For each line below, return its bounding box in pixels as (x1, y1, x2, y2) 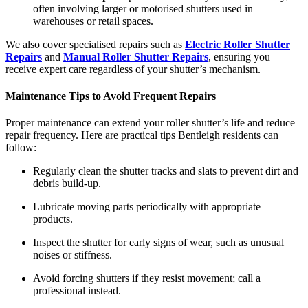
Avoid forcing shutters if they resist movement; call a (33, 272, 261, 285)
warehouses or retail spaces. (33, 14, 153, 27)
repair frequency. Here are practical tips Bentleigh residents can (5, 129, 278, 142)
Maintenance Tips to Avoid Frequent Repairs (5, 89, 216, 102)
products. (33, 213, 73, 225)
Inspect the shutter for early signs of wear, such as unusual (33, 236, 284, 249)
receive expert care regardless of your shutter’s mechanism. (5, 63, 261, 75)
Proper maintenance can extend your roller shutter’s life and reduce (5, 117, 295, 129)
